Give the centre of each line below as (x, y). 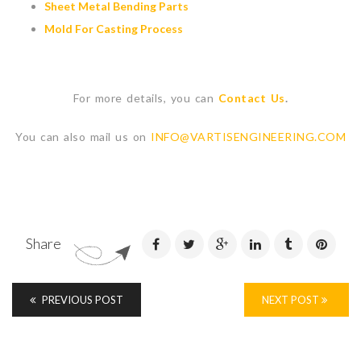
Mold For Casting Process (114, 29)
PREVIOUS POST (81, 300)
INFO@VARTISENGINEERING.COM (248, 137)
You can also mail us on (83, 137)
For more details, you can (145, 98)
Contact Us (251, 98)
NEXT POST (292, 300)
